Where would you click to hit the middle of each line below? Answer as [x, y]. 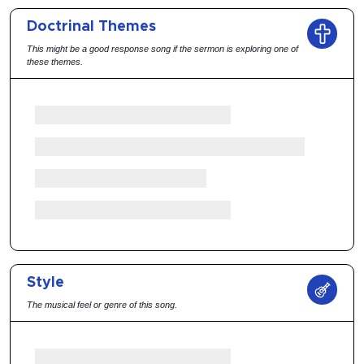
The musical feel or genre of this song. [102, 305]
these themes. [55, 62]
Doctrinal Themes [91, 27]
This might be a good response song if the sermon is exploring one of [162, 49]
